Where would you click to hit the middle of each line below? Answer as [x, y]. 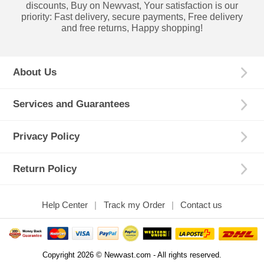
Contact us [201, 205]
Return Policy [45, 169]
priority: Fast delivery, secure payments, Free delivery [132, 16]
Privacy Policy [47, 136]
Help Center [65, 205]
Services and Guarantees [72, 104]
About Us [35, 72]
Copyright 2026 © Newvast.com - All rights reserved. [132, 255]
